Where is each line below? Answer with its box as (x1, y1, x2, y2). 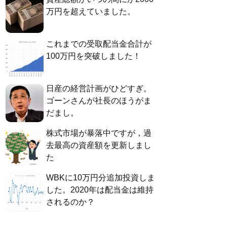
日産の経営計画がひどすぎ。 (46, 84, 152, 93)
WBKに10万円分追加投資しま (46, 173, 155, 182)
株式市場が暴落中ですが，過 (46, 129, 152, 138)
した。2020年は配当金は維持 (46, 185, 154, 195)
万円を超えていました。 (46, 7, 135, 16)
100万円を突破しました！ (46, 52, 141, 61)
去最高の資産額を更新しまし (46, 141, 152, 150)
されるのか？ (46, 198, 95, 207)
